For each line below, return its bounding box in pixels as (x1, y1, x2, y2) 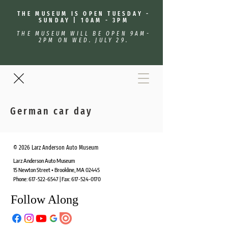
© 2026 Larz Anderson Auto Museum (13, 144, 98, 151)
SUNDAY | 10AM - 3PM (39, 17, 129, 24)
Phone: (13, 176, 28, 182)
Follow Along (11, 193, 78, 206)
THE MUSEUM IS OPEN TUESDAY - (17, 10, 151, 17)
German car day (10, 105, 93, 117)
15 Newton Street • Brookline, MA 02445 (13, 166, 100, 173)
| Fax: (59, 176, 71, 182)
